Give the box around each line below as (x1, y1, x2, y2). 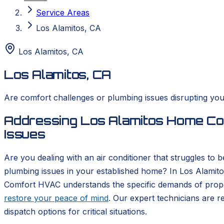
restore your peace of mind (4, 192, 108, 203)
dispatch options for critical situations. (4, 206, 147, 216)
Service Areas (36, 7, 89, 17)
